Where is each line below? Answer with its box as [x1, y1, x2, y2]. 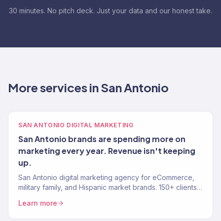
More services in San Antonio [8, 80, 169, 95]
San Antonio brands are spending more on [18, 134, 185, 144]
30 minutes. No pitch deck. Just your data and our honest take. [9, 6, 212, 15]
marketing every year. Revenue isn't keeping [18, 146, 195, 156]
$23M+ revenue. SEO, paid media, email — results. [18, 193, 182, 201]
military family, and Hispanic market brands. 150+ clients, [18, 183, 199, 191]
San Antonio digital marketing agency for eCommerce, [18, 173, 194, 182]
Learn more [18, 199, 57, 207]
